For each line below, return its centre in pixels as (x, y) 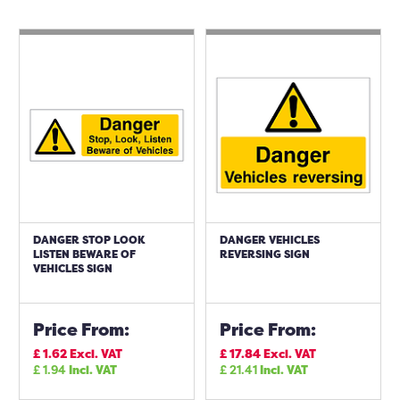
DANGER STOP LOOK (89, 240)
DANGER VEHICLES (270, 240)
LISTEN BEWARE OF (84, 254)
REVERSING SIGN (265, 254)
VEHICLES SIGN (73, 268)
